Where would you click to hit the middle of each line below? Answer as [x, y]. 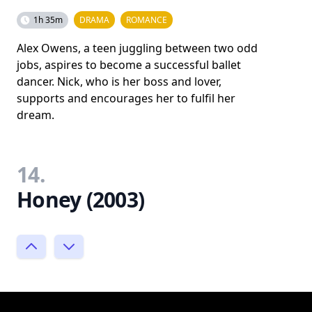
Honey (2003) [80, 200]
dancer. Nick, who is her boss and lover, [119, 81]
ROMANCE [147, 20]
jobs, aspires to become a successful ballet [129, 65]
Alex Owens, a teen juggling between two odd [137, 48]
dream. [36, 115]
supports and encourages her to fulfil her [126, 98]
